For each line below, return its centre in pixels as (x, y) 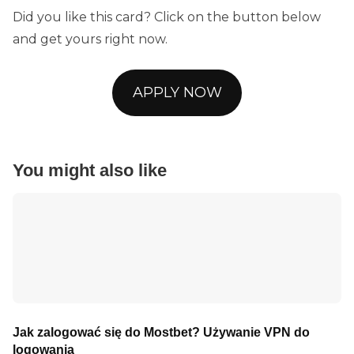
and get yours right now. (90, 39)
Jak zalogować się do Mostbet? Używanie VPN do (161, 332)
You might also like (90, 170)
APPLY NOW (177, 92)
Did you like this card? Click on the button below (167, 17)
